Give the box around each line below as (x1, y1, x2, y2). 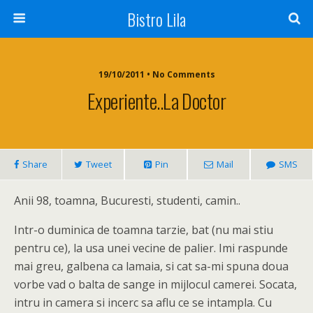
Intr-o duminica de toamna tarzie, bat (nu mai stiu (14, 222, 273, 238)
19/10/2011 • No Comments (98, 68, 215, 80)
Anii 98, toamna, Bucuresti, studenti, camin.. (14, 193, 240, 208)
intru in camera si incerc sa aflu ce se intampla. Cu (14, 295, 272, 310)
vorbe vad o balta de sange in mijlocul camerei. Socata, (14, 277, 297, 292)
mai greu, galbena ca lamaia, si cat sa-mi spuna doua (14, 259, 289, 274)
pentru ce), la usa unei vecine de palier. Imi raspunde (14, 240, 288, 256)
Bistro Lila (127, 6, 186, 31)
